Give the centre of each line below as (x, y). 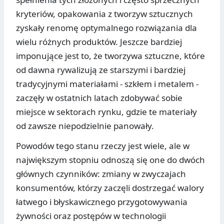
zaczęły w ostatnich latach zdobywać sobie (99, 97)
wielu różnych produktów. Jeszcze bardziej (99, 41)
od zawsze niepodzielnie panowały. (85, 125)
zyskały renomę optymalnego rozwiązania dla (106, 27)
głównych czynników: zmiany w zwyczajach (101, 173)
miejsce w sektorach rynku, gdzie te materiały (106, 111)
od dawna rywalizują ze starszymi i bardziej (101, 69)
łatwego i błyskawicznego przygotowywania (102, 201)
